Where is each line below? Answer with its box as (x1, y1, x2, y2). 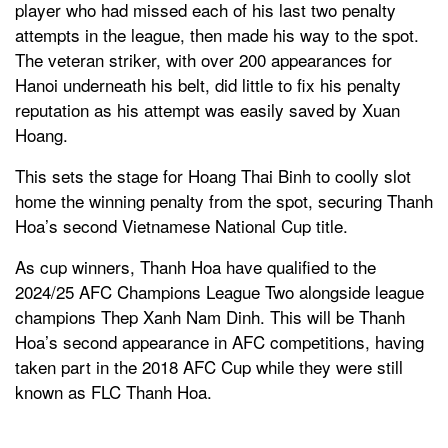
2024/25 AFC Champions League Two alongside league (15, 278, 424, 304)
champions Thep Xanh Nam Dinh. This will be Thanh (15, 303, 405, 329)
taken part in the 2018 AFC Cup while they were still (15, 353, 403, 379)
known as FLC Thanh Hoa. (15, 378, 212, 404)
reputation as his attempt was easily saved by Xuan (15, 96, 400, 122)
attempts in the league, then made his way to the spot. (15, 21, 419, 47)
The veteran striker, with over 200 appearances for (15, 46, 392, 72)
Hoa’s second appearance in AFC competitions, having (15, 328, 424, 354)
